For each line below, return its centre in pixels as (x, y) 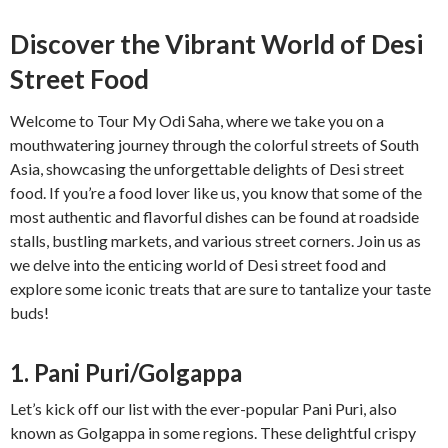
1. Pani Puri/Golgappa (126, 372)
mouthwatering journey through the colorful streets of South (214, 144)
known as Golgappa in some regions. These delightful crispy (213, 432)
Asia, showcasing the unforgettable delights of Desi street (207, 168)
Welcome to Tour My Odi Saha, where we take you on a (197, 120)
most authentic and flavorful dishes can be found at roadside (214, 216)
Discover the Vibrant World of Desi (216, 43)
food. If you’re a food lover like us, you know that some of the (216, 192)
